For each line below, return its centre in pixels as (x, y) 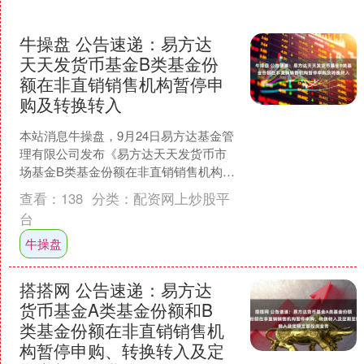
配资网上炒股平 (181, 198)
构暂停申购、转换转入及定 (121, 350)
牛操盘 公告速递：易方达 (115, 43)
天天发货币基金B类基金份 (119, 63)
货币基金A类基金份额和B (116, 309)
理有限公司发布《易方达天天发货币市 (123, 153)
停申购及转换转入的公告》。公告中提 (123, 189)
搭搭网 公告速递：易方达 (115, 289)
